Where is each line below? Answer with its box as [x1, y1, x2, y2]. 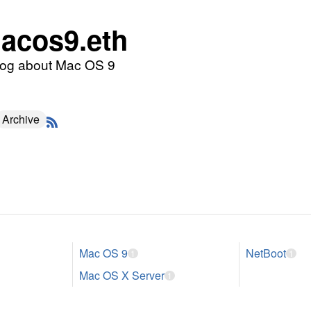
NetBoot [246, 245, 286, 261]
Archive [2, 111, 40, 127]
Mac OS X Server [79, 267, 165, 283]
